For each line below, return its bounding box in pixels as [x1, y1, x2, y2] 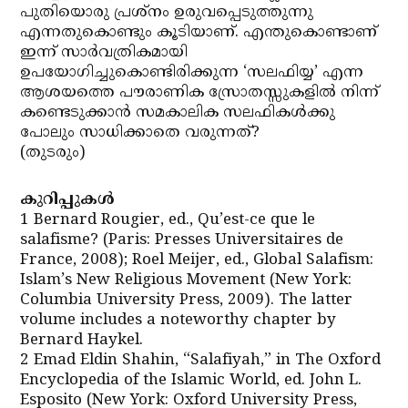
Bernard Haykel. [20, 331, 144, 351]
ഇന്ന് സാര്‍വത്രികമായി [20, 43, 189, 63]
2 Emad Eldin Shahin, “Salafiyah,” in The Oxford [20, 351, 382, 371]
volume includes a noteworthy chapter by [20, 311, 337, 331]
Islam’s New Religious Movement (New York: [20, 270, 352, 291]
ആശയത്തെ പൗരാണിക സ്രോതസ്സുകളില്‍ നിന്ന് [20, 83, 380, 103]
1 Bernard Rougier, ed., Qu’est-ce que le [20, 210, 316, 230]
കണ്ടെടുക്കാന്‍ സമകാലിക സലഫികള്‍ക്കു [20, 103, 336, 123]
